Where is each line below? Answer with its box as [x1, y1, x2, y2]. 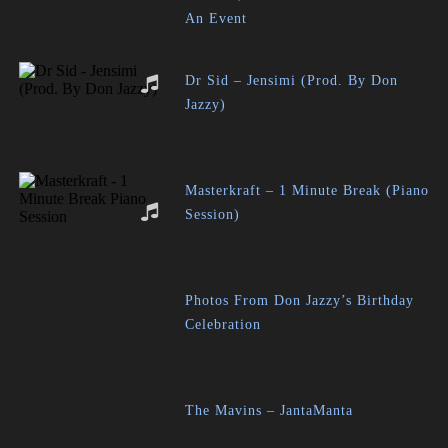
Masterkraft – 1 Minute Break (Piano [185, 183, 430, 198]
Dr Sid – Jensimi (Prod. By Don [185, 73, 399, 88]
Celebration [185, 317, 262, 332]
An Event [185, 11, 248, 26]
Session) [185, 207, 241, 222]
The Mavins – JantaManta [185, 403, 354, 418]
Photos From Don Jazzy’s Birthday [185, 293, 415, 308]
